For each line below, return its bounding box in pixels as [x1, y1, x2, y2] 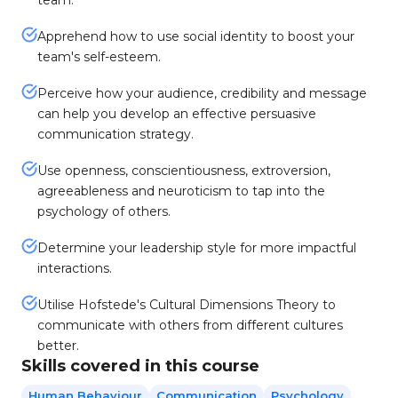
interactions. [37, 260, 112, 276]
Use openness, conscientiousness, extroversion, [37, 163, 330, 179]
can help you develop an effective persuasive [37, 106, 316, 122]
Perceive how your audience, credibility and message [37, 85, 367, 101]
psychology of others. [37, 203, 171, 219]
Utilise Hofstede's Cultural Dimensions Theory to [37, 297, 336, 313]
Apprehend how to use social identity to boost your [37, 28, 354, 44]
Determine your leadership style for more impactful [37, 240, 356, 256]
